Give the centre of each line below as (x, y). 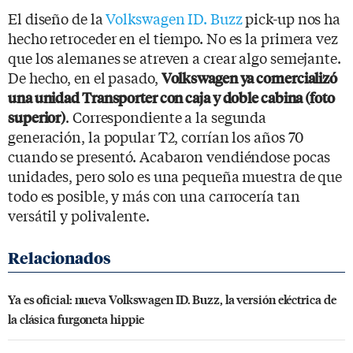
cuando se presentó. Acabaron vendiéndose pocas (169, 156)
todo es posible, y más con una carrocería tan (154, 195)
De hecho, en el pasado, (85, 77)
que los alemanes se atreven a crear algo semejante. (175, 57)
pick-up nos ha (292, 18)
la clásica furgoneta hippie (76, 318)
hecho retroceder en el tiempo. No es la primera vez (173, 37)
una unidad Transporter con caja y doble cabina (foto (171, 97)
